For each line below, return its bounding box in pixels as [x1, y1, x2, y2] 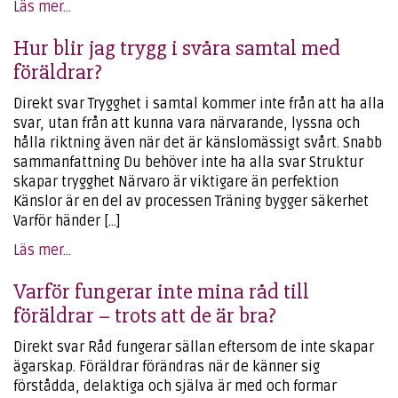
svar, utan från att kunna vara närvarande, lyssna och [13, 115, 360, 132]
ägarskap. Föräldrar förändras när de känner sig [13, 358, 320, 376]
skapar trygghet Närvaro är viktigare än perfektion [13, 173, 338, 191]
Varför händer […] [13, 212, 121, 230]
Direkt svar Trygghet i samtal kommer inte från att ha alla [13, 95, 385, 113]
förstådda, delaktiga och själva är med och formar [13, 378, 337, 395]
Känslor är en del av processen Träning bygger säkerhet [13, 193, 369, 211]
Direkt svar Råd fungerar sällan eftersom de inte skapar [13, 338, 374, 356]
